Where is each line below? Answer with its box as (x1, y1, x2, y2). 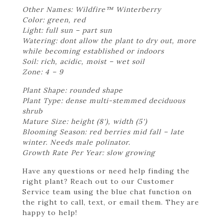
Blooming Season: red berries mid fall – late (22, 127, 184, 136)
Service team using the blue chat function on (22, 187, 192, 196)
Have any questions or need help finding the (22, 166, 190, 175)
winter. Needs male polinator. (22, 137, 130, 147)
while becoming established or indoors (22, 46, 164, 55)
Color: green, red (22, 15, 86, 24)
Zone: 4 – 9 (22, 67, 63, 76)
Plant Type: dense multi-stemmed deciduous (22, 96, 185, 105)
